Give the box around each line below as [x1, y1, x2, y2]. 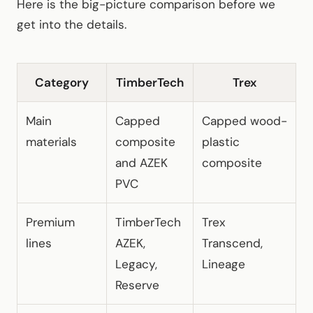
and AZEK [115, 154, 168, 170]
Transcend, [202, 235, 263, 251]
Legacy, [115, 256, 157, 272]
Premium [26, 214, 75, 230]
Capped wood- [202, 112, 287, 129]
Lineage [202, 256, 245, 272]
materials [26, 133, 77, 150]
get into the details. [17, 16, 126, 32]
